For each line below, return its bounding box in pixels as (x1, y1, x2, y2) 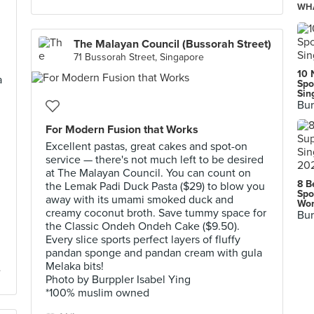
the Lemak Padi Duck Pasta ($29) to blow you (46, 179, 265, 193)
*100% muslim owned (46, 286, 149, 300)
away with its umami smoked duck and (46, 193, 233, 207)
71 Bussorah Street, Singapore (74, 51, 204, 63)
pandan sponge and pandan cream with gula (46, 246, 262, 260)
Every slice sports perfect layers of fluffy (46, 233, 240, 247)
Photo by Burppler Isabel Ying (46, 273, 191, 287)
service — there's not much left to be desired (46, 153, 264, 167)
